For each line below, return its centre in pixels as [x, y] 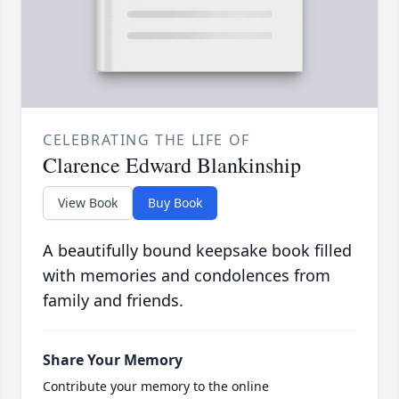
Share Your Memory [113, 360]
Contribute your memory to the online [156, 387]
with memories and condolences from [187, 276]
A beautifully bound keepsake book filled [197, 251]
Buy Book [175, 203]
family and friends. [113, 301]
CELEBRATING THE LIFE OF [147, 140]
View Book [88, 203]
